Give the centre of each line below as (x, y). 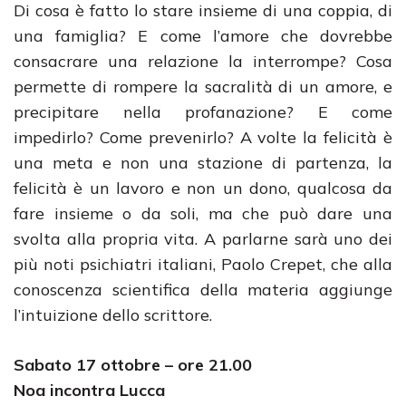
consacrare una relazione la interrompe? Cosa (203, 61)
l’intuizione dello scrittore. (113, 315)
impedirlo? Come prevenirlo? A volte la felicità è (203, 137)
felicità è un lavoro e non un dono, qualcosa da (203, 188)
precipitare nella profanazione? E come (203, 112)
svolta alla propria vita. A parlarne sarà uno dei (203, 239)
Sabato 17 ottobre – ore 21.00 (133, 365)
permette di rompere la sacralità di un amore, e (203, 87)
